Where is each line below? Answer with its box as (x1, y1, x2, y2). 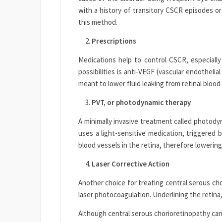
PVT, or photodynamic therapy (92, 98, 191, 108)
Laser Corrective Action (92, 159, 169, 169)
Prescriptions (92, 36, 136, 46)
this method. (78, 17, 117, 27)
